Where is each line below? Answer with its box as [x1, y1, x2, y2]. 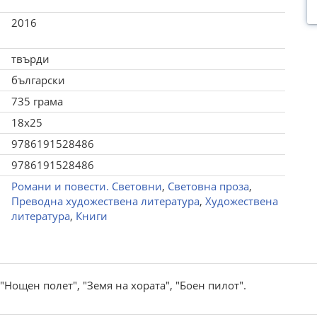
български [11, 73, 65, 87]
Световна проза [167, 179, 249, 193]
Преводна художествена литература [11, 194, 200, 208]
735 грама [11, 94, 63, 108]
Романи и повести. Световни [11, 179, 162, 193]
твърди [11, 52, 50, 66]
